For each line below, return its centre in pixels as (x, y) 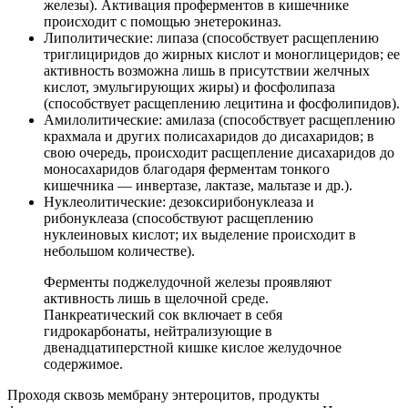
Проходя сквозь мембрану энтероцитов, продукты (163, 394)
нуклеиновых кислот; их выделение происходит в (200, 234)
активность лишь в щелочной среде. (156, 298)
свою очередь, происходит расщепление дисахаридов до (219, 152)
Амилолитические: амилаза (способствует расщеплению (219, 119)
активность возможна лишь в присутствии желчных (207, 70)
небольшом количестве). (119, 250)
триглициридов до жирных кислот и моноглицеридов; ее (222, 54)
